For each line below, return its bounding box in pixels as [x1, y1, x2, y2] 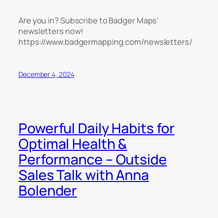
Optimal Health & [18, 134, 127, 154]
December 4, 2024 [18, 69, 74, 79]
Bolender [18, 181, 77, 200]
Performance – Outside [18, 150, 167, 169]
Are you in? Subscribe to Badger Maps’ [18, 15, 159, 26]
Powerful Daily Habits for [18, 119, 175, 138]
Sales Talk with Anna [18, 165, 149, 185]
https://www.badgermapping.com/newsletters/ [18, 36, 192, 47]
